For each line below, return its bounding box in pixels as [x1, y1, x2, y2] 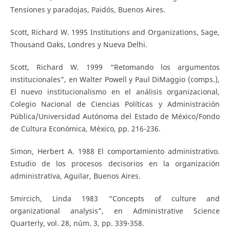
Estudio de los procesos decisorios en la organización [10, 159, 220, 169]
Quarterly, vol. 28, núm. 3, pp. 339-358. [10, 218, 144, 228]
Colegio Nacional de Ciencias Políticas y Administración [10, 99, 220, 109]
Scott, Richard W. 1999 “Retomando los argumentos [10, 62, 220, 72]
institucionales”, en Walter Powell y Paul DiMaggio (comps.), [10, 74, 220, 85]
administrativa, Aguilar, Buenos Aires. [10, 171, 141, 181]
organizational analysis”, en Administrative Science [10, 206, 220, 216]
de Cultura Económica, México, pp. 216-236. [10, 124, 161, 134]
